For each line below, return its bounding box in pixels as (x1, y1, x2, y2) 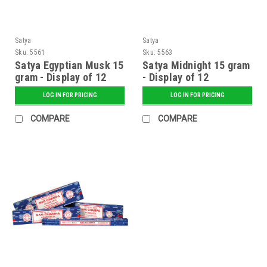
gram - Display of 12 (15, 70, 106, 83)
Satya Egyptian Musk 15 (15, 58, 124, 72)
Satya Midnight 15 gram (142, 58, 250, 72)
